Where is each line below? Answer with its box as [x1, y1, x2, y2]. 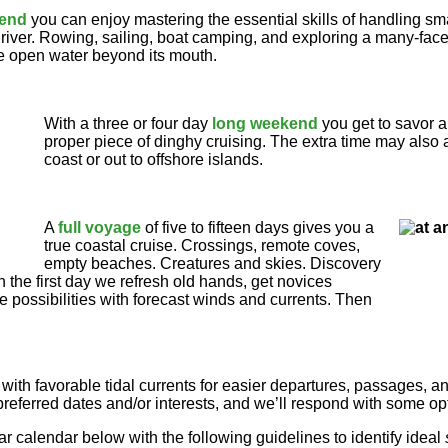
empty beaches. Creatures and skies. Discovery [44, 255, 381, 272]
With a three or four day [44, 115, 212, 132]
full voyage [58, 219, 145, 236]
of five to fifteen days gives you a [145, 219, 374, 236]
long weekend [212, 115, 318, 132]
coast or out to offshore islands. [44, 151, 263, 168]
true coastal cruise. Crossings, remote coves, [44, 237, 360, 254]
